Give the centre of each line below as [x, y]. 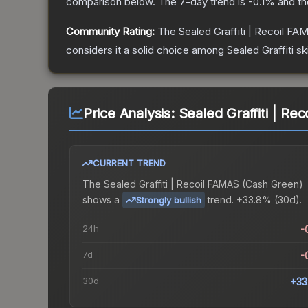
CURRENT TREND [129, 163]
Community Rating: [110, 32]
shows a [101, 199]
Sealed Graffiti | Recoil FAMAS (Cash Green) [203, 184]
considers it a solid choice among [146, 50]
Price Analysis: [131, 114]
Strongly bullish [169, 200]
